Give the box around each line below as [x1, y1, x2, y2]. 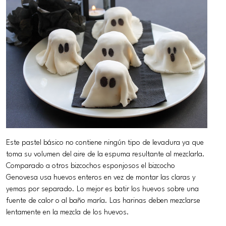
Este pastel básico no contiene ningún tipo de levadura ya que [6, 139, 204, 146]
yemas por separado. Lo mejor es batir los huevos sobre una [6, 185, 199, 193]
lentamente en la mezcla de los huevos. [6, 208, 130, 216]
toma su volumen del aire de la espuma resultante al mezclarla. [6, 150, 205, 158]
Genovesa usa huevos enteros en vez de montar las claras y [6, 174, 196, 181]
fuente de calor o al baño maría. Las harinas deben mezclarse [6, 197, 201, 204]
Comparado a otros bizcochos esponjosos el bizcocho [6, 162, 176, 169]
